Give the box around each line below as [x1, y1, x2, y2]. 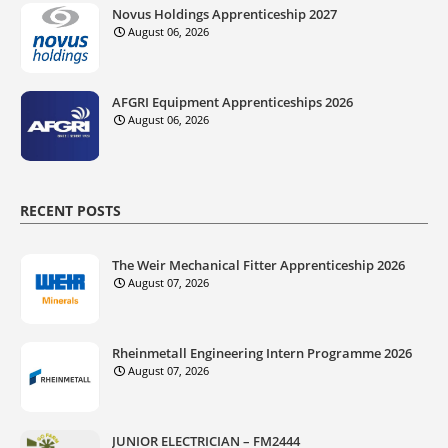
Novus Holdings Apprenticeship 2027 [112, 4, 337, 23]
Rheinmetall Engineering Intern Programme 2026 [112, 343, 412, 362]
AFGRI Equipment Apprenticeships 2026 [112, 92, 353, 111]
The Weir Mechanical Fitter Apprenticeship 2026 [112, 255, 405, 274]
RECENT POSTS [20, 200, 121, 220]
